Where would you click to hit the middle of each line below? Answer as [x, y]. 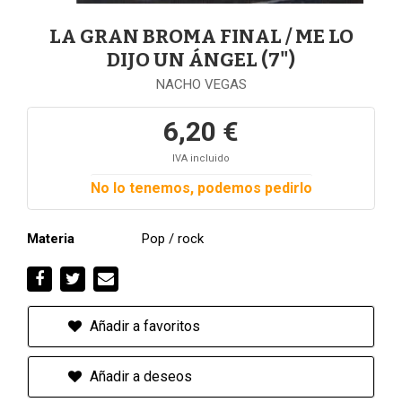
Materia [51, 239]
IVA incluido [201, 158]
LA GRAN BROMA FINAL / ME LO [201, 36]
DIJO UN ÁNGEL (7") [201, 60]
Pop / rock [173, 239]
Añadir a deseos [139, 376]
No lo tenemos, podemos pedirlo [201, 188]
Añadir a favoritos [143, 326]
